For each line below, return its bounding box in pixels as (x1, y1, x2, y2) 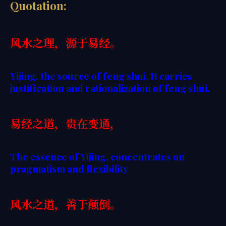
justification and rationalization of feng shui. (10, 81, 210, 94)
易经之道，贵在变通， (10, 116, 121, 131)
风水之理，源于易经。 (10, 35, 121, 50)
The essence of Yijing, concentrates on (10, 150, 185, 163)
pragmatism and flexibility (10, 162, 128, 176)
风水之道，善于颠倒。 (10, 196, 121, 212)
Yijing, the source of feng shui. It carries (10, 69, 192, 82)
